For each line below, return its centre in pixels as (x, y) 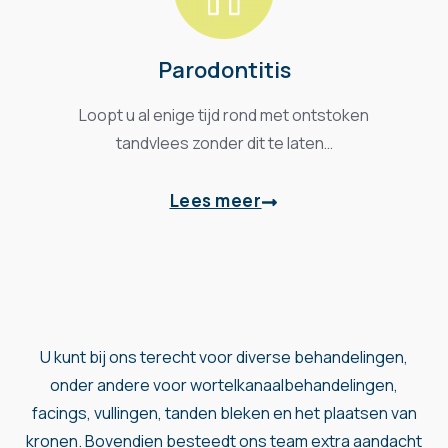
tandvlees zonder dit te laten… (224, 142)
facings (59, 412)
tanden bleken (217, 412)
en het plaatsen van (343, 412)
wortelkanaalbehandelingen (292, 384)
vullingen (125, 412)
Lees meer (215, 200)
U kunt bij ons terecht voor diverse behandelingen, (224, 356)
